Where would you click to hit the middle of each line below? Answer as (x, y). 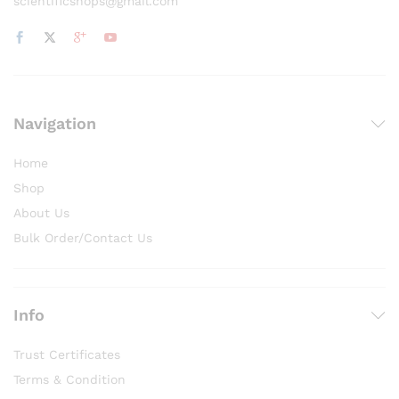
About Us (41, 213)
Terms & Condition (69, 380)
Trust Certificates (67, 355)
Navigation (55, 124)
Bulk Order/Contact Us (83, 238)
